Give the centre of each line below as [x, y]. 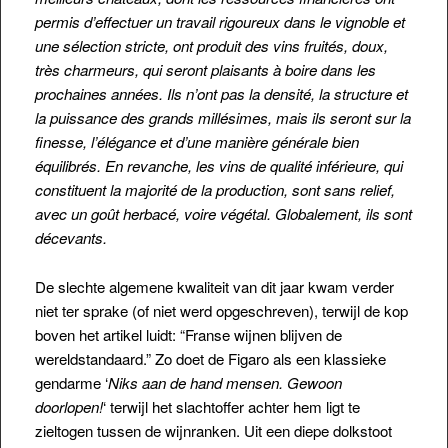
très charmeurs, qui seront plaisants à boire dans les [205, 70]
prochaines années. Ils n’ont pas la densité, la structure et [221, 94]
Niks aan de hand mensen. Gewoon [224, 382]
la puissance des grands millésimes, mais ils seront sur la [222, 118]
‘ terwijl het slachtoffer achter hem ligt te [231, 406]
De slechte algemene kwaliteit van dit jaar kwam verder [214, 286]
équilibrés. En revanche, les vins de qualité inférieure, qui [218, 166]
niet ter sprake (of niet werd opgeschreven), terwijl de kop [221, 310]
